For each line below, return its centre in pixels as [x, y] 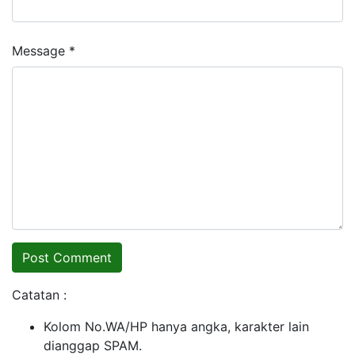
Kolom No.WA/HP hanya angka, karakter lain [176, 326]
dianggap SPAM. [93, 345]
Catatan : [39, 294]
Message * [44, 50]
